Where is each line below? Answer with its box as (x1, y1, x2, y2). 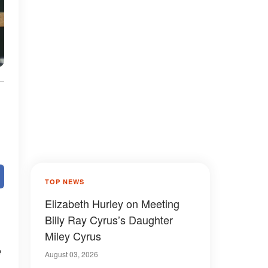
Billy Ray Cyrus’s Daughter (45, 212, 173, 227)
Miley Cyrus (45, 228, 101, 243)
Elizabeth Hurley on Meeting (45, 196, 179, 211)
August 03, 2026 (45, 249, 98, 259)
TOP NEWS (45, 177, 84, 186)
